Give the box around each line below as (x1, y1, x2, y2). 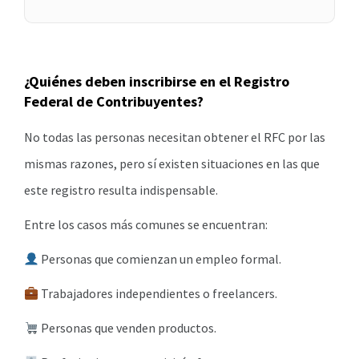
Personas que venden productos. (38, 320, 217, 337)
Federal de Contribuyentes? (24, 92, 204, 111)
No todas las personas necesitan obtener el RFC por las (24, 129, 325, 146)
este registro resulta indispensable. (24, 182, 218, 199)
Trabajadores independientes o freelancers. (38, 285, 278, 302)
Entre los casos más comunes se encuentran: (24, 216, 268, 233)
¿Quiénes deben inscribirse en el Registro (24, 72, 289, 91)
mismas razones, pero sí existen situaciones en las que (24, 155, 320, 172)
